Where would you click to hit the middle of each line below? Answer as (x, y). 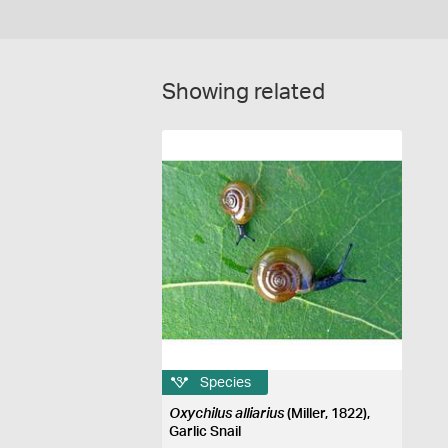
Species (226, 382)
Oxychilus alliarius (227, 414)
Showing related (243, 92)
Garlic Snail (205, 432)
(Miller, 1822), (327, 414)
